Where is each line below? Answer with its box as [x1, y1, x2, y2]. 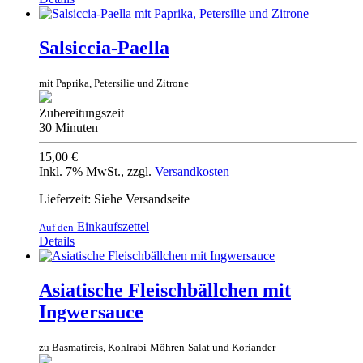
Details [39, 234, 75, 249]
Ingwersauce [39, 301, 143, 323]
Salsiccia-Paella [39, 37, 169, 59]
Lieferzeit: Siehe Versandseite [39, 192, 190, 207]
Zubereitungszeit [39, 106, 124, 121]
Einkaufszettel [74, 220, 149, 234]
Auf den [39, 221, 74, 234]
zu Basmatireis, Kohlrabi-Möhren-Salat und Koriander [39, 340, 275, 353]
